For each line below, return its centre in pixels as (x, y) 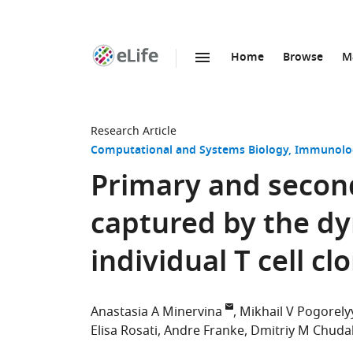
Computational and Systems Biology (190, 151)
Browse (303, 58)
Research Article (134, 131)
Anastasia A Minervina (156, 312)
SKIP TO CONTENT (182, 74)
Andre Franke (204, 331)
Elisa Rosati (124, 331)
